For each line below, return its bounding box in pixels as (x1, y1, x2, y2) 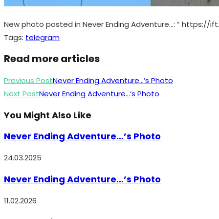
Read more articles (4, 52, 100, 66)
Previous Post (4, 75, 53, 86)
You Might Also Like (4, 109, 91, 121)
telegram (25, 32, 60, 43)
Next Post (4, 88, 39, 99)
